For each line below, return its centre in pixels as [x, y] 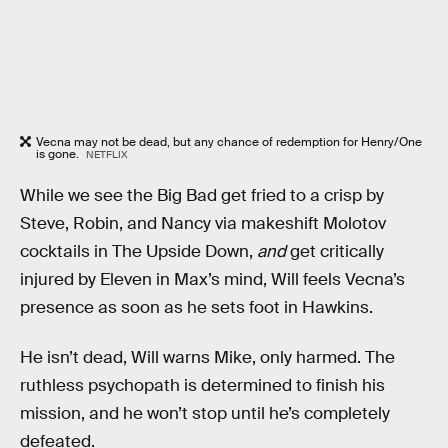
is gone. [59, 154]
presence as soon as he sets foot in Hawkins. [196, 307]
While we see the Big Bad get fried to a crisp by [202, 195]
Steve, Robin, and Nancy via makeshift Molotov [203, 223]
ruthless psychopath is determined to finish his [202, 385]
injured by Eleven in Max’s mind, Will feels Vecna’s [212, 279]
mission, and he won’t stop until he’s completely [205, 413]
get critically [335, 251]
